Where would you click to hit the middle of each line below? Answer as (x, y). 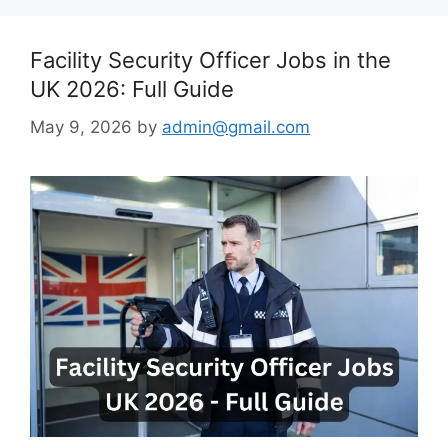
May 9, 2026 (81, 127)
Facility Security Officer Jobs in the (210, 59)
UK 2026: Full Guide (132, 88)
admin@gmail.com (236, 127)
